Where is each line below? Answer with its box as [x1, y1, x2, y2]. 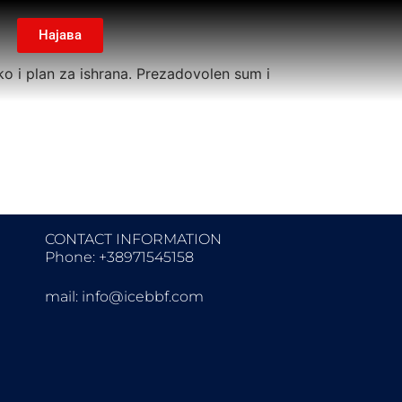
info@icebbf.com [81, 287, 204, 305]
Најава [38, 27, 82, 43]
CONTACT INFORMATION [44, 230, 222, 248]
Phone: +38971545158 [44, 248, 194, 266]
